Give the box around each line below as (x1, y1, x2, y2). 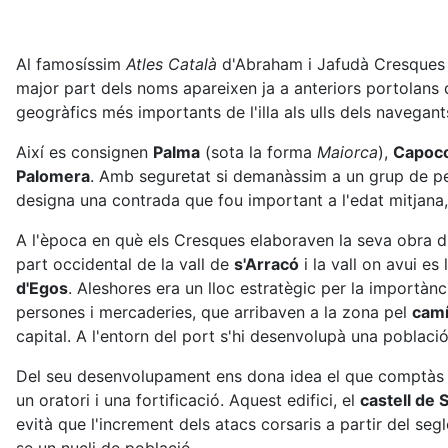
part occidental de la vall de (16, 254, 234, 274)
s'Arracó (234, 254, 299, 274)
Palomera (16, 166, 90, 186)
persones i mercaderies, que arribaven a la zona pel (16, 302, 412, 322)
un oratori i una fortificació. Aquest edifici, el (16, 390, 360, 410)
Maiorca (317, 142, 378, 162)
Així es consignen (16, 142, 153, 162)
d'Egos (16, 278, 68, 298)
